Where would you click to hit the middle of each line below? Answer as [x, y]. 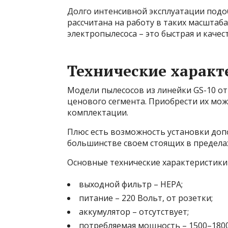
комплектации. [98, 112]
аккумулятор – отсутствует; [134, 212]
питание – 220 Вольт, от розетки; [146, 198]
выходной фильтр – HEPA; [131, 184]
